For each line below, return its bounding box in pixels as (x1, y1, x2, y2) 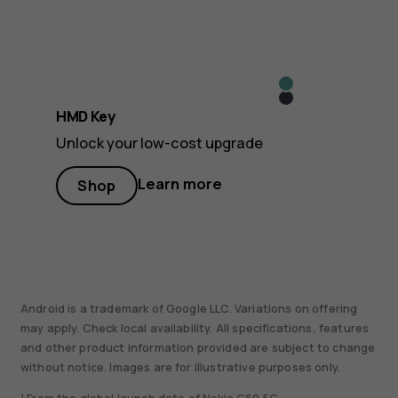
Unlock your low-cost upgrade (55, 133, 263, 154)
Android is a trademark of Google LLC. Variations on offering (20, 301, 358, 317)
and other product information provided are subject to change (20, 340, 376, 356)
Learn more (137, 173, 223, 194)
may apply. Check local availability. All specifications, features (20, 321, 370, 337)
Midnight (279, 92, 341, 112)
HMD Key (55, 107, 115, 127)
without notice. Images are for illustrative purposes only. (20, 360, 341, 376)
